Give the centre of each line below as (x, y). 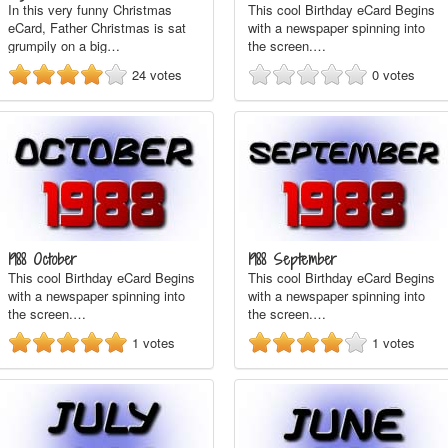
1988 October (42, 259)
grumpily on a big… (64, 45)
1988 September (292, 259)
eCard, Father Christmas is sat (97, 27)
